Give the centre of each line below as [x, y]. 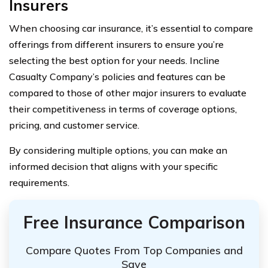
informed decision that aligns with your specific [113, 167]
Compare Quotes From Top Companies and [134, 251]
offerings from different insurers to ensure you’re [116, 45]
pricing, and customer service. [74, 125]
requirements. [39, 183]
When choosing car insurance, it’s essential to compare [131, 28]
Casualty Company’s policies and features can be [117, 77]
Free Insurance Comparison [134, 223]
